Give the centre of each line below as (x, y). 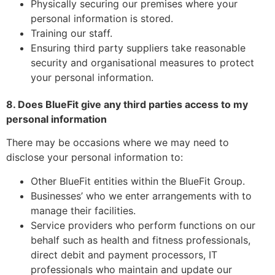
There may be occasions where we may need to (118, 143)
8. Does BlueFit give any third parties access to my (127, 104)
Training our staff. (72, 33)
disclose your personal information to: (95, 157)
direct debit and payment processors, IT (124, 254)
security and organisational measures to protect (142, 62)
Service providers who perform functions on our (143, 225)
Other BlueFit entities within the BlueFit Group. (138, 181)
